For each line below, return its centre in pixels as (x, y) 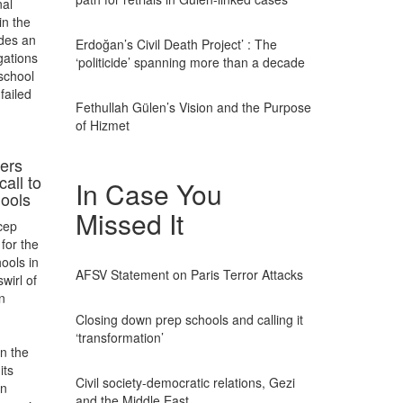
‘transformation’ (119, 337)
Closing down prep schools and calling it (189, 319)
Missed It (129, 224)
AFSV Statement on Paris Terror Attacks (189, 274)
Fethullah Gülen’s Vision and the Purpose (193, 107)
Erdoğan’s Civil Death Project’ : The (176, 44)
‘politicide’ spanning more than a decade (190, 62)
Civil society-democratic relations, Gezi (185, 382)
